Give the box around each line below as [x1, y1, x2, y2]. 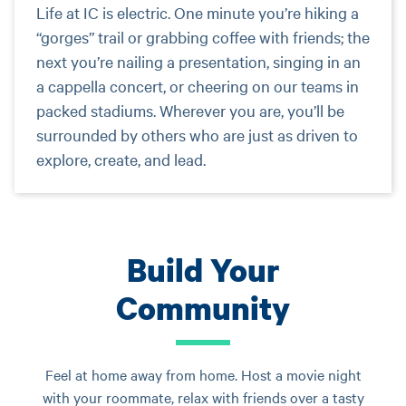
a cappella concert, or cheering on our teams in [36, 75, 359, 96]
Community [116, 286, 290, 329]
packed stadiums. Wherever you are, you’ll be [36, 100, 344, 121]
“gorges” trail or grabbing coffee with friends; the [36, 26, 370, 47]
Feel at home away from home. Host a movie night [44, 364, 362, 384]
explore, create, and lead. [36, 149, 209, 169]
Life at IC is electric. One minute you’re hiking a [36, 2, 359, 23]
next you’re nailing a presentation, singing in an [36, 51, 361, 72]
